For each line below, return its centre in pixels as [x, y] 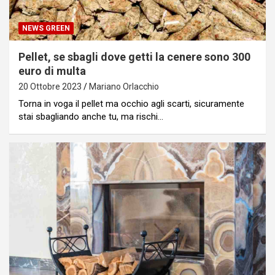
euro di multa [52, 71]
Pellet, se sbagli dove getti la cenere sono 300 [134, 57]
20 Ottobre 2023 [50, 87]
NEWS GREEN [46, 29]
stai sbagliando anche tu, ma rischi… [91, 117]
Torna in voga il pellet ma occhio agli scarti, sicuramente [131, 104]
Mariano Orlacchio [124, 87]
